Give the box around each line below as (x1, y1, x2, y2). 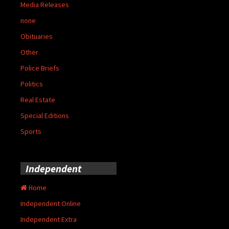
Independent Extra (20, 214, 77, 224)
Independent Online (20, 198, 81, 208)
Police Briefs (20, 63, 59, 73)
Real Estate (20, 95, 55, 104)
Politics (20, 79, 43, 88)
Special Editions (20, 110, 69, 120)
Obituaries (20, 31, 53, 41)
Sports (20, 126, 41, 136)
